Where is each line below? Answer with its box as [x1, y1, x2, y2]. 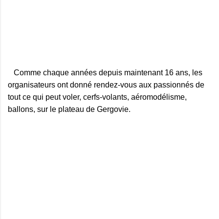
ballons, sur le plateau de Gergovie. [8, 105, 131, 113]
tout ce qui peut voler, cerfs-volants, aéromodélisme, [8, 92, 187, 101]
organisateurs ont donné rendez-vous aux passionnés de [8, 80, 204, 89]
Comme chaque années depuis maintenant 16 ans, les [8, 68, 202, 77]
